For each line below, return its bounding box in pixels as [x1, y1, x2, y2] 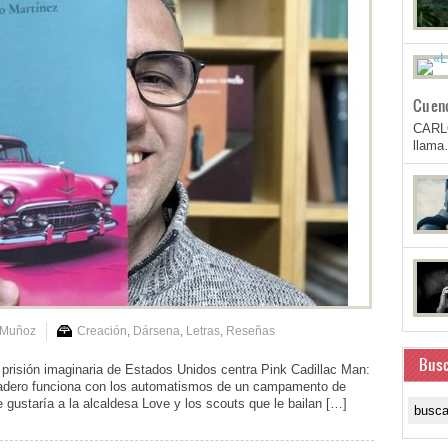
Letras [186, 323, 220, 338]
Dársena [133, 323, 180, 338]
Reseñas [226, 323, 275, 338]
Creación [77, 323, 127, 338]
